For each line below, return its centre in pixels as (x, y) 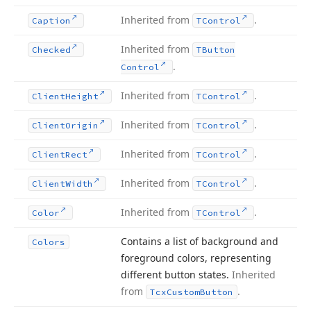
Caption (51, 20)
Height (82, 96)
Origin (82, 125)
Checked (51, 50)
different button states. (176, 275)
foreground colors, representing (196, 258)
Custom (183, 292)
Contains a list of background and (200, 241)
